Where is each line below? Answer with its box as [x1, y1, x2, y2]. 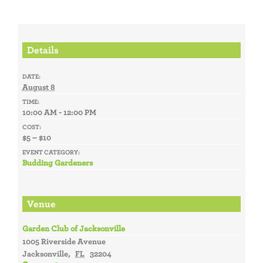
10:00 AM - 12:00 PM [22, 107, 96, 118]
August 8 [22, 82, 55, 93]
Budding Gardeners [22, 157, 93, 168]
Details [26, 43, 59, 57]
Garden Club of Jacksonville [22, 223, 125, 234]
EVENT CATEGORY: [22, 148, 80, 157]
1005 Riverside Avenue [22, 236, 106, 247]
